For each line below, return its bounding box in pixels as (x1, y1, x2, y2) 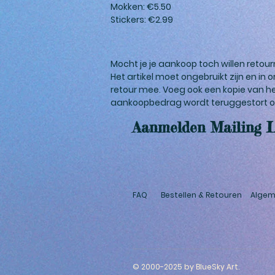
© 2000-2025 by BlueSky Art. (133, 261, 239, 272)
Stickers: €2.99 (110, 13, 173, 26)
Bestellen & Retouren (161, 189, 242, 200)
